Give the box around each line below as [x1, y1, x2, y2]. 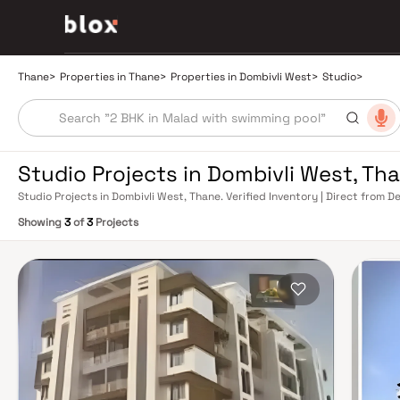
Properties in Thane [60, 70, 160, 84]
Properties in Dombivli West [171, 70, 312, 84]
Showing [18, 215, 64, 229]
